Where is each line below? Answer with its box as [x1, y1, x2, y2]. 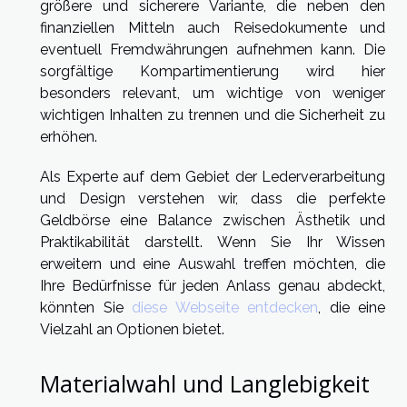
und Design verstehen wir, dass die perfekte [40, 190, 385, 208]
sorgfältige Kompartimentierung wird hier [40, 63, 385, 81]
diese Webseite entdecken [132, 299, 318, 317]
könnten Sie [40, 299, 132, 317]
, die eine [318, 299, 385, 317]
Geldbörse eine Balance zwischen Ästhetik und [40, 212, 385, 230]
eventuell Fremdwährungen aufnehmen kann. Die [40, 41, 385, 59]
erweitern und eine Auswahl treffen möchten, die [40, 255, 385, 273]
